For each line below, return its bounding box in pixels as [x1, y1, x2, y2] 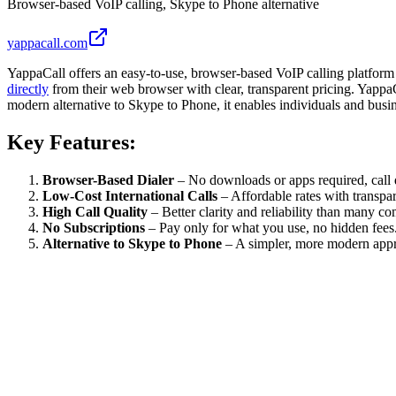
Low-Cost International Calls [42, 187, 221, 203]
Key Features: [7, 130, 136, 154]
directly [7, 80, 49, 96]
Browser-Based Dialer [42, 171, 178, 187]
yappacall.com [7, 34, 88, 50]
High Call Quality [42, 203, 151, 219]
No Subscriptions [42, 219, 148, 235]
